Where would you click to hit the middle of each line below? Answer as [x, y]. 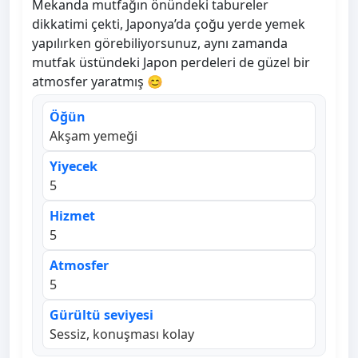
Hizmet [72, 216]
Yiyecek [74, 167]
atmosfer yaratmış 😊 [97, 82]
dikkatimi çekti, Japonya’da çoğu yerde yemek [169, 24]
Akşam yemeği [93, 136]
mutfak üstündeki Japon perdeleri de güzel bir [171, 63]
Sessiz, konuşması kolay [122, 334]
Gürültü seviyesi [101, 315]
